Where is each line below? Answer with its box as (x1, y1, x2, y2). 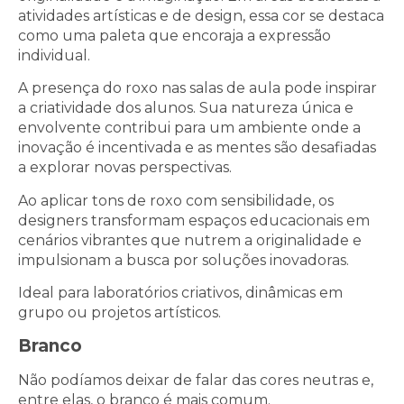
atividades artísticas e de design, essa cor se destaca (18, 7, 384, 25)
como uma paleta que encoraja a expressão (18, 27, 331, 45)
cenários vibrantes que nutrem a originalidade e (18, 231, 362, 249)
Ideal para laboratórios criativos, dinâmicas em (18, 284, 343, 302)
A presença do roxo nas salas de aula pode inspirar (18, 79, 377, 97)
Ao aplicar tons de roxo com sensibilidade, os (18, 191, 334, 209)
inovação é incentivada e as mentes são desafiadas (18, 139, 376, 157)
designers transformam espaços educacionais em (18, 211, 370, 229)
